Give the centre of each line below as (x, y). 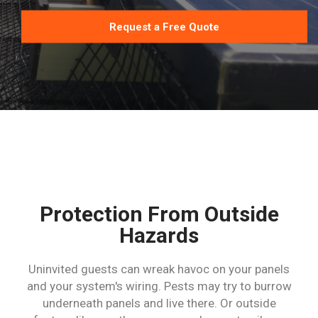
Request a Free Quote (164, 27)
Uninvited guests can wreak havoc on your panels (159, 269)
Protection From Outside (159, 214)
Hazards (159, 235)
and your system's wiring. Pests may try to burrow (159, 286)
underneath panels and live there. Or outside (159, 303)
